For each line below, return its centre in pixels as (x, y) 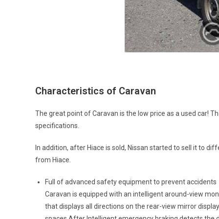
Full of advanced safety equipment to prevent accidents (131, 182)
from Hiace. (53, 160)
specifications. (57, 125)
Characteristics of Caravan (96, 91)
